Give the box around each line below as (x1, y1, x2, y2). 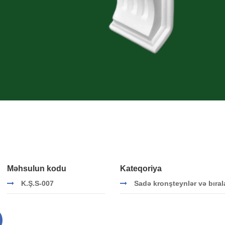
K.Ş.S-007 (21, 179, 54, 187)
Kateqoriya (120, 164, 162, 173)
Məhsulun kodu (7, 164, 66, 173)
